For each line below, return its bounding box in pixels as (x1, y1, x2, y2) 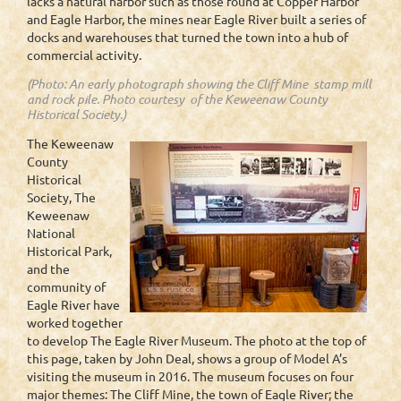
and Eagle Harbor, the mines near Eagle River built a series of (27, 11, 366, 28)
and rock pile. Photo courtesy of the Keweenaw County (27, 90, 328, 108)
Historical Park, (27, 243, 112, 260)
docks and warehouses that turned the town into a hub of (27, 29, 348, 46)
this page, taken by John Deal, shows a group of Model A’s (27, 350, 347, 367)
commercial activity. (27, 47, 141, 64)
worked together (27, 314, 123, 331)
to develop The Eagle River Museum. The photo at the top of (27, 332, 366, 349)
